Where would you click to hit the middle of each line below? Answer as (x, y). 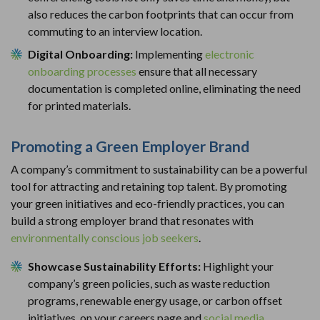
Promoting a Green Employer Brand (130, 146)
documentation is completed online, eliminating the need (164, 88)
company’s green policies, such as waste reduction (149, 283)
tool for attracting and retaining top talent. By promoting (149, 186)
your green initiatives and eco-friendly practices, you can (147, 203)
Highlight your (238, 266)
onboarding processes (82, 71)
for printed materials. (79, 105)
